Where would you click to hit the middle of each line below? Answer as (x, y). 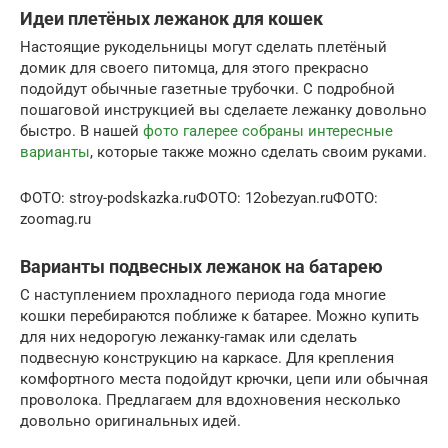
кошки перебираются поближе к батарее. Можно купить (219, 315)
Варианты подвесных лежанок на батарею (201, 266)
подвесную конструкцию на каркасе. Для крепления (207, 357)
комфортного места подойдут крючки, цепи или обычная (224, 378)
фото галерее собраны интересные (268, 130)
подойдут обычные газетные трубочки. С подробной (207, 88)
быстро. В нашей (81, 130)
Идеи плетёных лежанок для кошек (171, 18)
